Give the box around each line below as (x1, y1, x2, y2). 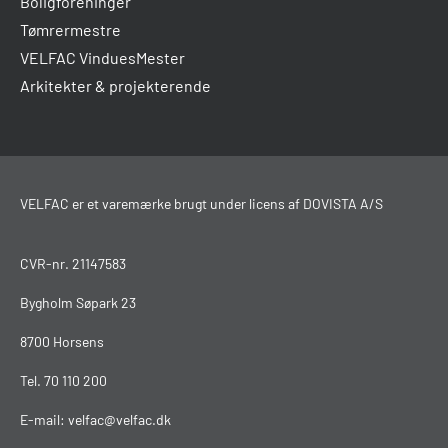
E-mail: (20, 411, 68, 429)
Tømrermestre (20, 20, 121, 40)
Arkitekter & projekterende (20, 76, 211, 96)
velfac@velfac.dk (68, 411, 171, 429)
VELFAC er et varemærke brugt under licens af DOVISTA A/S (20, 195, 383, 213)
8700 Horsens (20, 333, 104, 351)
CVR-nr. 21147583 (20, 255, 126, 273)
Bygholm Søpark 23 (20, 294, 136, 312)
